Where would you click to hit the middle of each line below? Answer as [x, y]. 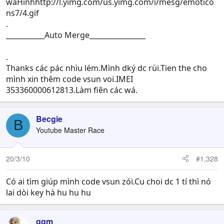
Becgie [49, 118]
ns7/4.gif [22, 13]
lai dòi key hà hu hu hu [48, 192]
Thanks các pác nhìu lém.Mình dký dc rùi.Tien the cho [106, 68]
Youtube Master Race [70, 130]
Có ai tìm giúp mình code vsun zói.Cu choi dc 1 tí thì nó [108, 181]
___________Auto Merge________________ [76, 35]
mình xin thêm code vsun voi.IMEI [69, 79]
